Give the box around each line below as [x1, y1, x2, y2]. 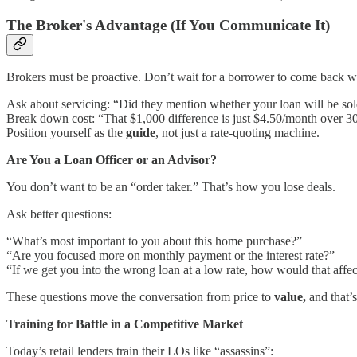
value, [274, 290, 306, 304]
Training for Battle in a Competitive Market [6, 317, 243, 331]
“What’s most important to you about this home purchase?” [6, 234, 302, 249]
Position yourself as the [6, 126, 126, 140]
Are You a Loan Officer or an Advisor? [6, 153, 217, 167]
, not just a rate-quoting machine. [155, 126, 320, 140]
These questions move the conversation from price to [6, 290, 274, 304]
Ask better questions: [6, 207, 112, 222]
